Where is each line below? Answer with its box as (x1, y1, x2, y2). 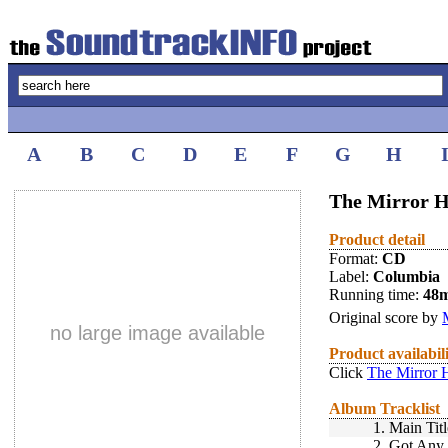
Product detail (329, 231, 425, 248)
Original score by (329, 309, 442, 326)
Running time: (329, 286, 423, 303)
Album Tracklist (329, 400, 440, 417)
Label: (329, 268, 373, 285)
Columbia (373, 268, 440, 285)
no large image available (50, 322, 265, 344)
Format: (329, 250, 382, 267)
